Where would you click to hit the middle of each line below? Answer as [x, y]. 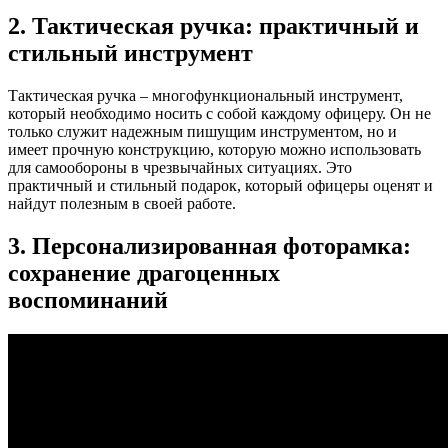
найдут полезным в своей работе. [122, 203]
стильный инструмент [130, 52]
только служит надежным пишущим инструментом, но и [202, 131]
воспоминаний [88, 299]
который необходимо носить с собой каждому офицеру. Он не [219, 113]
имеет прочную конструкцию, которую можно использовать [214, 149]
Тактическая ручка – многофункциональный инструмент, [205, 95]
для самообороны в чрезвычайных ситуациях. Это [180, 167]
